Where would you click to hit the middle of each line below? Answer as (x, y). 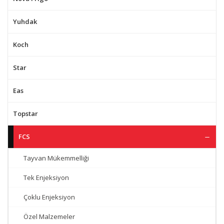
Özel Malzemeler (49, 216)
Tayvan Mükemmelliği (56, 158)
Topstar (25, 113)
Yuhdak (25, 21)
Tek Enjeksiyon (46, 177)
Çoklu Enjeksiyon (49, 197)
